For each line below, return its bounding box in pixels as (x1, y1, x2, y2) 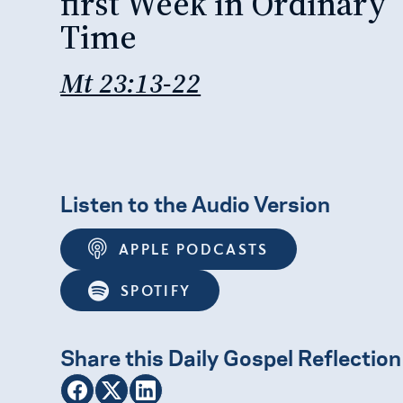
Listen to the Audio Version (60, 186, 331, 218)
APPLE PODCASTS (118, 239, 269, 258)
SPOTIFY (120, 282, 192, 300)
